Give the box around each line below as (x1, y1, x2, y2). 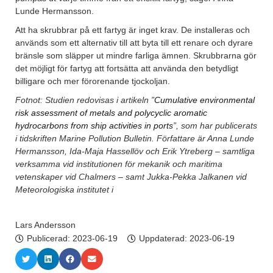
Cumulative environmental (154, 95, 255, 105)
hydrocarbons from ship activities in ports (15, 121, 173, 131)
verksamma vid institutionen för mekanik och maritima (15, 159, 222, 169)
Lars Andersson (15, 220, 76, 230)
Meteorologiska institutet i (15, 185, 113, 195)
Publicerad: (27, 233, 73, 244)
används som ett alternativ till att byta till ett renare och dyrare (15, 38, 253, 48)
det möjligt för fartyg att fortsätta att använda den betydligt (15, 63, 238, 74)
